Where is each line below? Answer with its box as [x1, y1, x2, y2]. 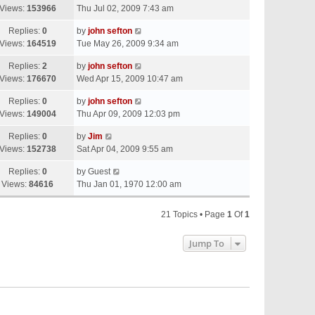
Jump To [189, 237, 224, 250]
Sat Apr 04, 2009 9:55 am [77, 144, 173, 154]
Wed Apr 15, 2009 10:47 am [77, 74, 183, 84]
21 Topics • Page [161, 210, 227, 219]
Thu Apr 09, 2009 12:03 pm [77, 109, 180, 119]
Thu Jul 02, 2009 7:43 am [77, 4, 174, 13]
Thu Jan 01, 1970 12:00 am [77, 179, 181, 189]
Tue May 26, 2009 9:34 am [77, 39, 179, 49]
